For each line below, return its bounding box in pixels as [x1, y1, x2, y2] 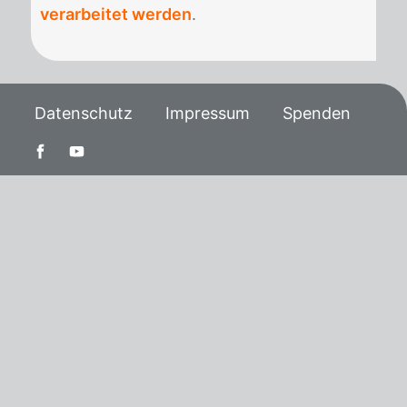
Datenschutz [35, 104, 133, 123]
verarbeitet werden [40, 5, 192, 24]
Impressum [165, 104, 250, 123]
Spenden [283, 104, 351, 123]
